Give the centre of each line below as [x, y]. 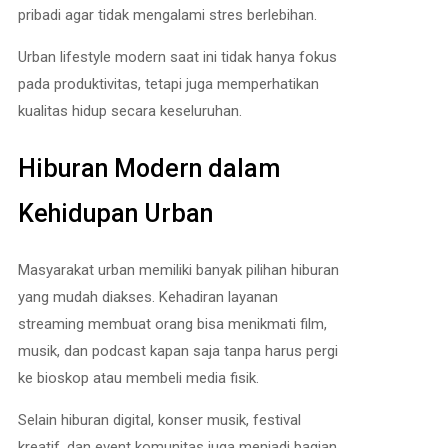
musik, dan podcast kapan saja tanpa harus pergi [178, 350]
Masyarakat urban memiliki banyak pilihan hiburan [178, 269]
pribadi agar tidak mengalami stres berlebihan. [167, 15]
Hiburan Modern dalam [149, 168]
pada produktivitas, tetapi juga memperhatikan [168, 84]
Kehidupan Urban [115, 213]
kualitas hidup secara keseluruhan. [130, 111]
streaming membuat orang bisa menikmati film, [172, 323]
